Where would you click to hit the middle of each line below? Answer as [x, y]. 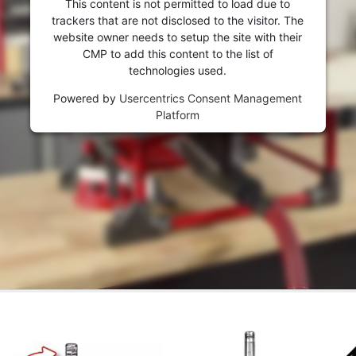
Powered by [87, 98]
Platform [178, 114]
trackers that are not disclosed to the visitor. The [178, 20]
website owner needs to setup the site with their [178, 37]
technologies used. [178, 70]
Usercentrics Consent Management [211, 98]
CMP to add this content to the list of [178, 53]
